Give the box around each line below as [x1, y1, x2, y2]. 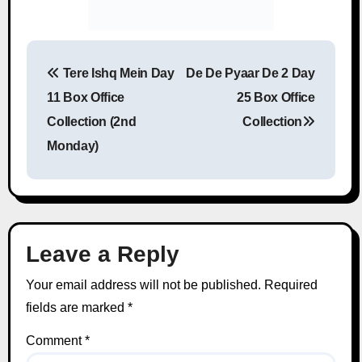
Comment [25, 333, 85, 347]
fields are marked [25, 301, 128, 315]
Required [263, 278, 318, 293]
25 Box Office [236, 90, 315, 104]
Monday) [47, 138, 99, 153]
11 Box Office [47, 90, 125, 104]
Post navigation [147, 77, 268, 95]
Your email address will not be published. [25, 278, 261, 293]
